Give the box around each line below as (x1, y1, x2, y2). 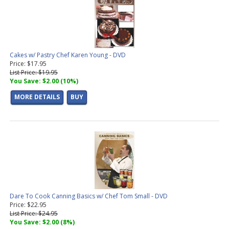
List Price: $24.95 (10, 209, 58, 218)
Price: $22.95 (10, 200, 47, 210)
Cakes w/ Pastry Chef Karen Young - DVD (10, 51, 126, 60)
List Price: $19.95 (10, 68, 58, 77)
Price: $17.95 (10, 59, 47, 68)
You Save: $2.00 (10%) (10, 77, 78, 86)
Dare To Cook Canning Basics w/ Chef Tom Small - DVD (10, 192, 168, 201)
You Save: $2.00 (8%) (10, 218, 75, 227)
